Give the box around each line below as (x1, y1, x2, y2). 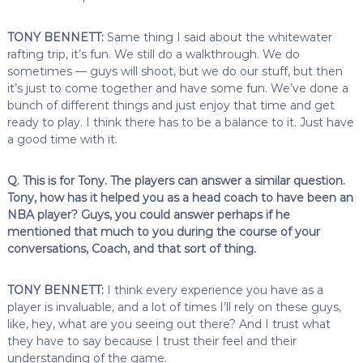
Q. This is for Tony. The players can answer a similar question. (6, 173, 345, 188)
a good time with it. (6, 131, 117, 147)
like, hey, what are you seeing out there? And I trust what (6, 316, 331, 331)
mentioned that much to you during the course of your (6, 224, 320, 239)
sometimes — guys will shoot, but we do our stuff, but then (6, 63, 343, 79)
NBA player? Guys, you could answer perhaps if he (6, 207, 290, 222)
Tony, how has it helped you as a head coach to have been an (6, 190, 353, 205)
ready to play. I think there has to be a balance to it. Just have (6, 114, 354, 130)
